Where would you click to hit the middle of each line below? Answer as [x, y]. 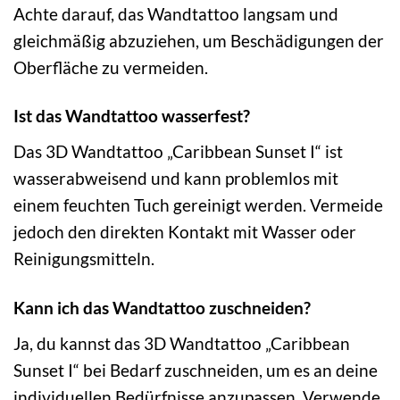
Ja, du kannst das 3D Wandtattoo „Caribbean [182, 343]
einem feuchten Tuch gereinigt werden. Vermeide [198, 205]
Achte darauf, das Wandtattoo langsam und [176, 13]
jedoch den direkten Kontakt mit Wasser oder [185, 232]
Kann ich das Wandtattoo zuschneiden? [162, 308]
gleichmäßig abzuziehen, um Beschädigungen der [199, 40]
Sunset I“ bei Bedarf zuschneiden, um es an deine [196, 370]
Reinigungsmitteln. [84, 259]
